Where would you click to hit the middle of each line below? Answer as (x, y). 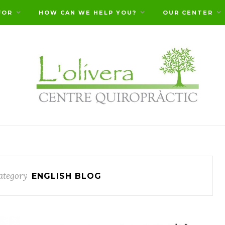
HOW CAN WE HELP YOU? (88, 13)
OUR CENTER (188, 13)
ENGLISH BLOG (66, 176)
